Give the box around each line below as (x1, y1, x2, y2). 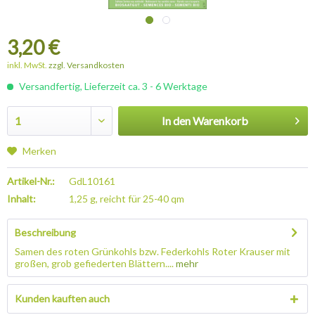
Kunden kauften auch (15, 292, 110, 304)
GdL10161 (69, 175, 116, 187)
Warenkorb (192, 114, 248, 127)
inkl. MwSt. (7, 60, 49, 70)
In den (161, 114, 191, 127)
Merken (22, 145, 56, 157)
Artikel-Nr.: (7, 175, 55, 187)
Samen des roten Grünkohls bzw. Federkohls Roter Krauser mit (15, 245, 290, 257)
